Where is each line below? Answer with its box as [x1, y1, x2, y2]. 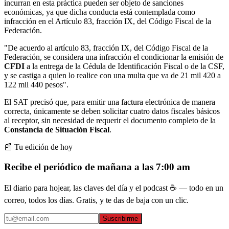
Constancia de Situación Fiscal [4, 125, 109, 134]
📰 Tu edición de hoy [4, 142, 73, 151]
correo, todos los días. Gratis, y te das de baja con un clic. [4, 196, 189, 205]
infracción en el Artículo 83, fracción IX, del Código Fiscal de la [4, 16, 211, 26]
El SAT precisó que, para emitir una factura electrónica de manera [4, 97, 215, 106]
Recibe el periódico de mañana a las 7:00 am [4, 161, 190, 172]
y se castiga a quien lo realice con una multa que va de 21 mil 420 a [4, 71, 221, 80]
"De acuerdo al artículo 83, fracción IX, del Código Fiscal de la [4, 43, 208, 52]
